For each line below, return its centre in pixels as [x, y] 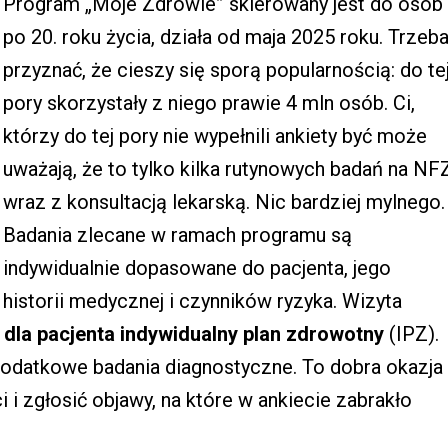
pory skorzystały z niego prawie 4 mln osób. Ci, [209, 102]
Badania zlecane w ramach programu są [177, 234]
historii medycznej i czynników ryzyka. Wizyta [202, 300]
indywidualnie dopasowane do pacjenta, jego [197, 267]
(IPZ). [414, 333]
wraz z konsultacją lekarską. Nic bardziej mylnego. [224, 201]
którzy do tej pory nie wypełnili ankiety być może [215, 135]
